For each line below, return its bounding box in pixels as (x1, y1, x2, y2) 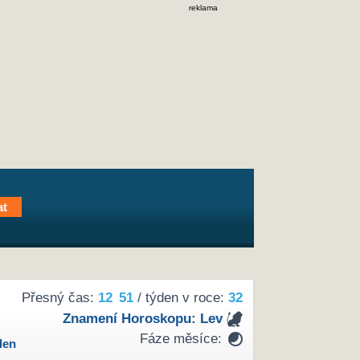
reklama (189, 3, 218, 12)
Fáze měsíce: (139, 331, 222, 347)
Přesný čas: (21, 290, 98, 306)
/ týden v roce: (133, 290, 228, 306)
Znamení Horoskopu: (62, 310, 200, 326)
